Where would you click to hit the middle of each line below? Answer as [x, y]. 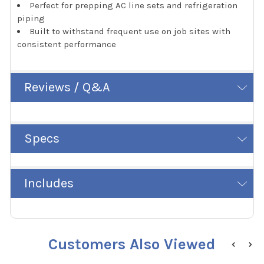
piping [31, 18]
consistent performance [67, 44]
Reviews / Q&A [67, 88]
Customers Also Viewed [132, 244]
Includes [49, 184]
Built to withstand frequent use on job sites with [130, 31]
